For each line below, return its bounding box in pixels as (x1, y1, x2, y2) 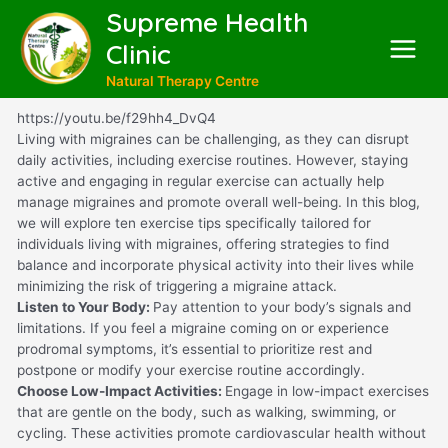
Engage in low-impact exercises (225, 382, 430, 399)
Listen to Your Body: (17, 298, 154, 315)
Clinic (105, 37, 171, 71)
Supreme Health (105, 5, 308, 39)
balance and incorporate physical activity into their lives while (17, 256, 415, 273)
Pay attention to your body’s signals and (153, 298, 412, 315)
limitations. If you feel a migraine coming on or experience (17, 319, 390, 336)
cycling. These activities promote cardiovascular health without (17, 424, 427, 441)
